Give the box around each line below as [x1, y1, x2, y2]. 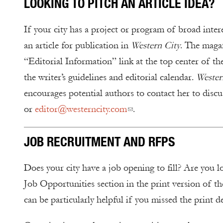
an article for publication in [24, 40, 131, 51]
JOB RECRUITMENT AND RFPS [24, 133, 175, 149]
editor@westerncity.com [35, 104, 127, 114]
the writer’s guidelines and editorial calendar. [24, 72, 196, 83]
